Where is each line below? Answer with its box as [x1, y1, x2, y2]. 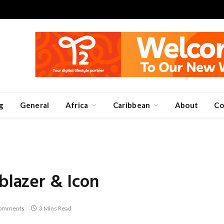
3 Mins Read [38, 204, 71, 212]
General [19, 100, 49, 109]
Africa [65, 100, 88, 109]
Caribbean [112, 100, 150, 109]
